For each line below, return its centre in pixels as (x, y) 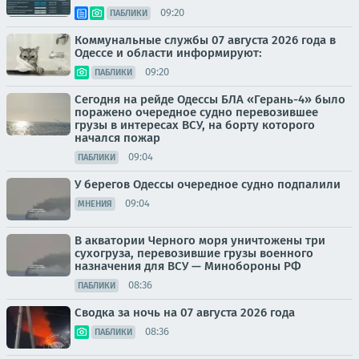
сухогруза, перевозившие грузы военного (194, 253)
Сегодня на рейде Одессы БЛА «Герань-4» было (210, 99)
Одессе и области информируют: (168, 52)
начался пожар (117, 137)
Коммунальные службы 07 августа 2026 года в (205, 40)
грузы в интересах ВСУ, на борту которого (195, 125)
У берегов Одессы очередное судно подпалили (208, 184)
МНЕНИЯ (95, 204)
